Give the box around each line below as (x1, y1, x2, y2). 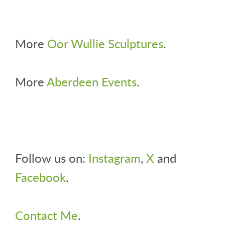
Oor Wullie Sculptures (47, 35, 163, 52)
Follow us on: (15, 150, 88, 167)
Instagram (88, 150, 141, 167)
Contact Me (15, 207, 78, 224)
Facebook (15, 169, 66, 186)
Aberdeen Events (47, 73, 137, 90)
